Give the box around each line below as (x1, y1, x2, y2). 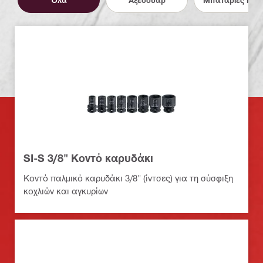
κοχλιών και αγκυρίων (23, 186, 108, 197)
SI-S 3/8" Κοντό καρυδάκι (23, 151, 153, 165)
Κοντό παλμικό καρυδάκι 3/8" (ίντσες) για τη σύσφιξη (23, 173, 233, 184)
